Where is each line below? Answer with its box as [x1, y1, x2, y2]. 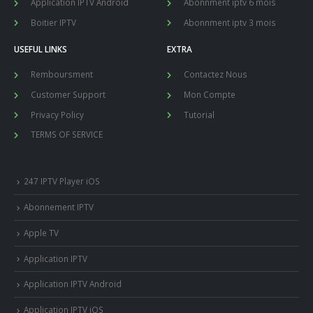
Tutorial [184, 108, 214, 120]
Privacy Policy [31, 108, 84, 120]
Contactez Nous [184, 68, 247, 80]
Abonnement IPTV [24, 201, 94, 212]
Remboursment [31, 68, 93, 80]
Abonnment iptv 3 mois [184, 16, 276, 28]
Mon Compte [184, 89, 235, 101]
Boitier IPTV [31, 16, 76, 28]
